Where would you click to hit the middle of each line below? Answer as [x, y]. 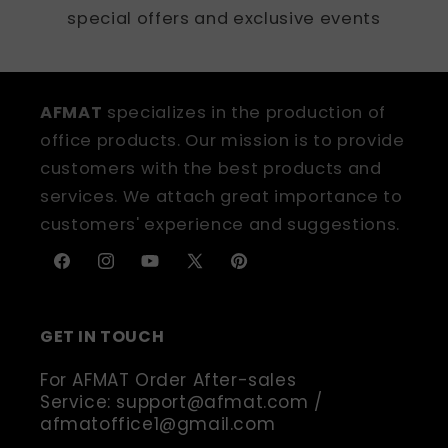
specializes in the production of [244, 112]
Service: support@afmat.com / [181, 401]
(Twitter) [220, 298]
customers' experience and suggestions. [220, 224]
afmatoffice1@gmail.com [158, 423]
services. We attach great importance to [221, 196]
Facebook [90, 272]
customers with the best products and [211, 168]
